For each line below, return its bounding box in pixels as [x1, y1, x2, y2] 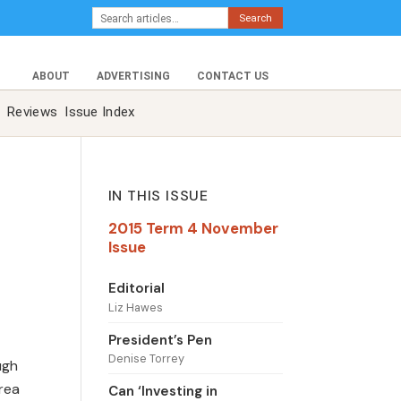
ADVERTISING [97, 69, 170, 82]
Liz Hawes [107, 299, 163, 315]
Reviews [6, 104, 58, 121]
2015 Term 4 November [107, 218, 278, 239]
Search [238, 12, 272, 24]
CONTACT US [197, 69, 269, 82]
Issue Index [64, 104, 136, 121]
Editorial [107, 279, 165, 298]
